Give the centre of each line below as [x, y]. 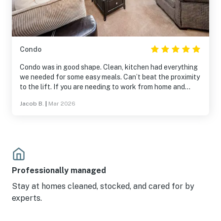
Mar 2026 [62, 104]
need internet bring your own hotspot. [79, 97]
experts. [27, 198]
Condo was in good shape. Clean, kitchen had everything [109, 67]
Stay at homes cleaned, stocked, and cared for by [103, 186]
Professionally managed [59, 170]
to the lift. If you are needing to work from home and [37, 87]
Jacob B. [32, 104]
